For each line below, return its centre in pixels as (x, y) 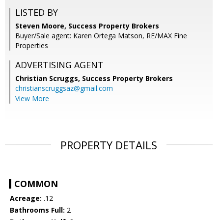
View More (32, 99)
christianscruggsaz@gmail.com (64, 88)
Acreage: (26, 198)
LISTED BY (37, 13)
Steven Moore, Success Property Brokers (87, 26)
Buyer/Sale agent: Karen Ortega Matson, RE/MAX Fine (101, 36)
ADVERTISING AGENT (59, 65)
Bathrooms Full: (37, 210)
